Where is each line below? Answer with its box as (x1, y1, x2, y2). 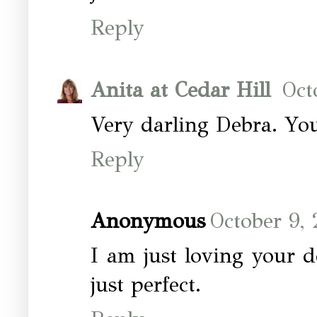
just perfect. (91, 272, 201, 298)
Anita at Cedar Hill (91, 76, 277, 103)
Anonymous (91, 208, 205, 234)
